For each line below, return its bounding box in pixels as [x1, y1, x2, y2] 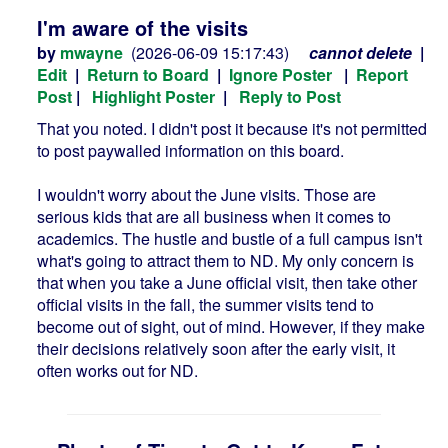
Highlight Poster [92, 85, 215, 108]
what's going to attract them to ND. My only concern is [37, 249, 414, 272]
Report [356, 63, 408, 86]
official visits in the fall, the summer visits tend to [37, 293, 374, 316]
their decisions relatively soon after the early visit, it [37, 337, 395, 360]
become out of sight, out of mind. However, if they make [37, 315, 425, 338]
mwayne [60, 41, 123, 64]
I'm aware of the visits [37, 13, 248, 42]
